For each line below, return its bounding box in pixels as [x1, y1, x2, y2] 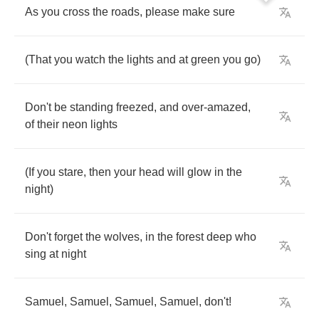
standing [70, 101, 113, 113]
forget [54, 231, 83, 243]
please [145, 6, 179, 18]
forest [176, 231, 204, 243]
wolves [104, 231, 140, 243]
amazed [207, 101, 248, 113]
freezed [116, 101, 154, 113]
